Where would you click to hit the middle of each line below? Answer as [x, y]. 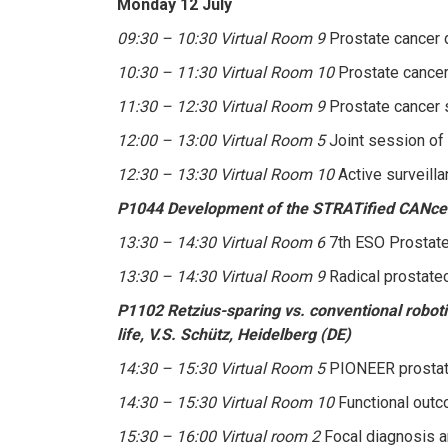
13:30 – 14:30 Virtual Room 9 [221, 276]
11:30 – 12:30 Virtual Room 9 [221, 106]
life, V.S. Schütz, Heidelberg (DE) [234, 334]
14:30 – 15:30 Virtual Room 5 [221, 368]
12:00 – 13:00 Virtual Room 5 [221, 140]
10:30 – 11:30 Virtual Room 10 [225, 72]
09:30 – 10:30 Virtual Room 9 [221, 38]
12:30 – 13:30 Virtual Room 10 [225, 174]
